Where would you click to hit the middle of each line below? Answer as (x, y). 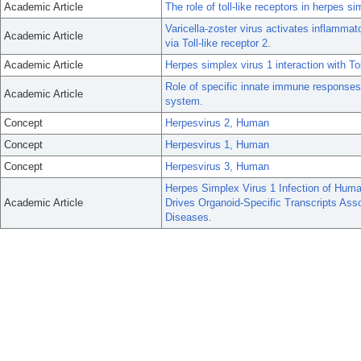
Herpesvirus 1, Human (217, 145)
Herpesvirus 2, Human (217, 123)
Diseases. (189, 217)
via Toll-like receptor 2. (218, 43)
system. (184, 101)
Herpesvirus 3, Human (217, 166)
